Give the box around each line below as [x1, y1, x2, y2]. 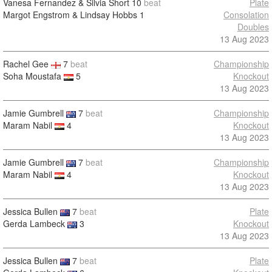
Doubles [237, 21, 269, 33]
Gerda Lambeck [3, 217, 65, 229]
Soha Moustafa [3, 70, 61, 82]
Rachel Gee [3, 58, 49, 70]
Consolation [223, 8, 269, 21]
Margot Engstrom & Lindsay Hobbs [3, 8, 137, 21]
